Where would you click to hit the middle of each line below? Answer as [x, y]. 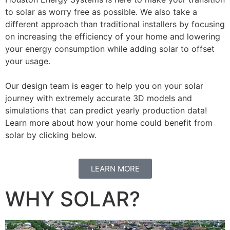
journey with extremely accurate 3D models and [99, 98]
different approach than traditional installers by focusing [115, 24]
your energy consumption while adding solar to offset [110, 49]
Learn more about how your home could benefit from [109, 122]
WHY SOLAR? [73, 199]
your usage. [28, 61]
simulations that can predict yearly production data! [106, 110]
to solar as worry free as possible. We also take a [101, 12]
